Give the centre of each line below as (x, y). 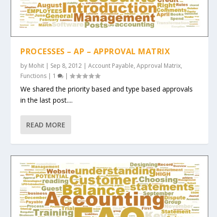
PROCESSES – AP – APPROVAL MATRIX (95, 52)
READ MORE (46, 125)
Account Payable (111, 66)
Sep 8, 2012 (66, 66)
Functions (34, 76)
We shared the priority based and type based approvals (107, 89)
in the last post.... (47, 100)
